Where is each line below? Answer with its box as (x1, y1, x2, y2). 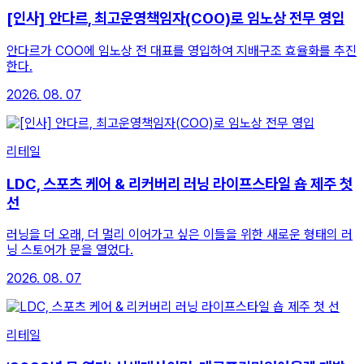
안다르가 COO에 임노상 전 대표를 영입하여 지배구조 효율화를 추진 (6, 42, 357, 58)
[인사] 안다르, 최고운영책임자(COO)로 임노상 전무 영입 (6, 9, 344, 28)
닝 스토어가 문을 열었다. (6, 242, 133, 258)
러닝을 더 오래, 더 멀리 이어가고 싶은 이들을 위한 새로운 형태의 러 (6, 227, 353, 243)
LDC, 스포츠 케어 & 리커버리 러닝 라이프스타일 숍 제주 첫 (6, 174, 353, 193)
